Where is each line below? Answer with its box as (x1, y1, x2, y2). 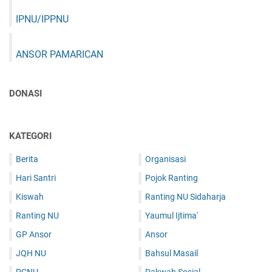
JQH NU (16, 248, 46, 259)
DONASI (9, 88, 42, 100)
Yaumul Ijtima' (145, 211, 198, 221)
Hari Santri (16, 173, 56, 183)
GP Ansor (16, 229, 52, 240)
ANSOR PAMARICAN (16, 49, 103, 61)
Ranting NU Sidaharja (145, 192, 226, 202)
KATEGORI (9, 131, 52, 142)
